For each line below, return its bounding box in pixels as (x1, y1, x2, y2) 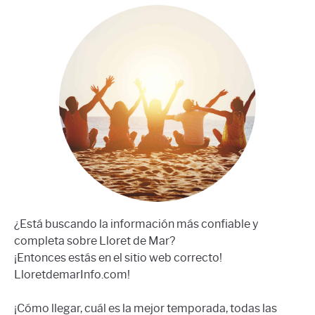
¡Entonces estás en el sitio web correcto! (14, 251, 222, 265)
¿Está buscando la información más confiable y (14, 217, 258, 231)
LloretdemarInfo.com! (14, 268, 130, 282)
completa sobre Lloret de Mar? (14, 234, 175, 248)
